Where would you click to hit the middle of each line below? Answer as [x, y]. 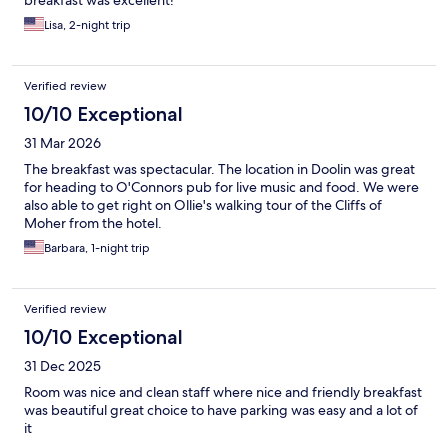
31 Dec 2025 [62, 366]
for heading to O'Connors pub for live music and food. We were [221, 187]
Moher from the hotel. [93, 223]
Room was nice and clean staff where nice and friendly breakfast [223, 392]
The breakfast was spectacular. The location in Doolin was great [219, 169]
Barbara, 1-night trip [97, 248]
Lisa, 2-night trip [87, 25]
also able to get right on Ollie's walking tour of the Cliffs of [203, 205]
